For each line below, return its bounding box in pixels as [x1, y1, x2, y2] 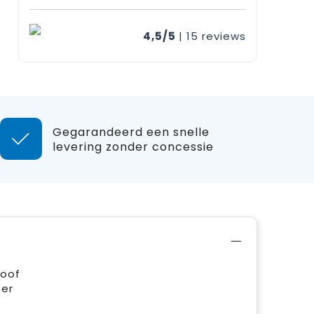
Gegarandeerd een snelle [52, 124, 210, 140]
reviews [201, 28, 246, 43]
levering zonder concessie [52, 139, 214, 155]
